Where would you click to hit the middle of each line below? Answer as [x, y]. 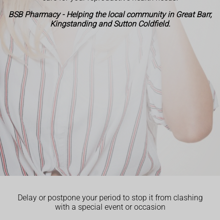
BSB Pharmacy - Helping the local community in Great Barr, [110, 14]
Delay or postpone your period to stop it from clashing [110, 198]
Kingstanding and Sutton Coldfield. [110, 24]
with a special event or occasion [110, 207]
